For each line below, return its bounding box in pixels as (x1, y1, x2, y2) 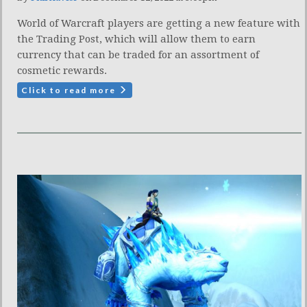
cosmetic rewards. (17, 64, 107, 77)
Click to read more (21, 85, 119, 95)
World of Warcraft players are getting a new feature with (17, 17, 300, 29)
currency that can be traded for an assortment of (17, 49, 259, 61)
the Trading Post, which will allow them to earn (17, 33, 256, 45)
